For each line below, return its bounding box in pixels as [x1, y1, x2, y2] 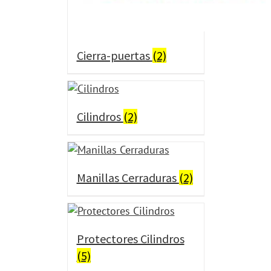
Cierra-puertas [76, 47, 152, 63]
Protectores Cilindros [76, 230, 184, 246]
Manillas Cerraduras [76, 169, 179, 185]
